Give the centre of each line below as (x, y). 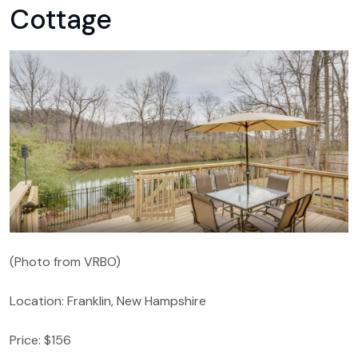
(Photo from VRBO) (65, 261)
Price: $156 (40, 340)
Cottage (61, 20)
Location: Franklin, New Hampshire (108, 300)
